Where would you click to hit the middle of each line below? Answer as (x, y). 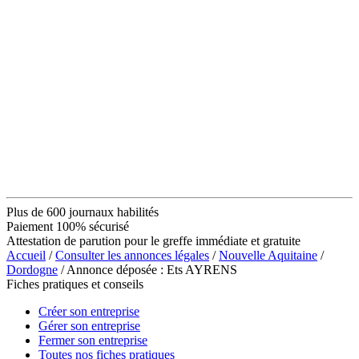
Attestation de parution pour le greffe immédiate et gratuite (153, 240)
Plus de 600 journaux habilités (83, 212)
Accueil (26, 255)
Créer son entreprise (89, 311)
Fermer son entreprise (93, 340)
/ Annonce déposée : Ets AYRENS (147, 269)
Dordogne (32, 269)
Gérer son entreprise (89, 325)
